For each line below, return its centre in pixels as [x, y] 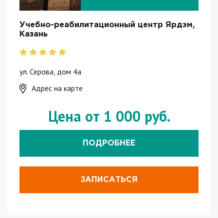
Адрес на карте [57, 88]
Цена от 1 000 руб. [109, 116]
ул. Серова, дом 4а [50, 72]
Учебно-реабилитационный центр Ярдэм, [107, 25]
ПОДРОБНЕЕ [109, 144]
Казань [34, 34]
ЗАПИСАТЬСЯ [109, 180]
